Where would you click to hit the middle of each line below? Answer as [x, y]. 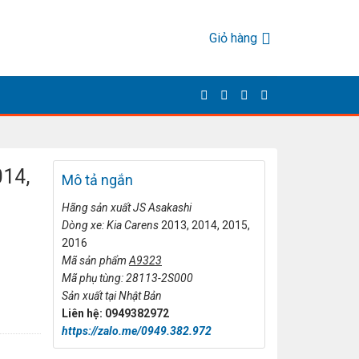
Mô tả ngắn [97, 180]
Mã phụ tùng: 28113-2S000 [127, 278]
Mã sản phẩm [95, 260]
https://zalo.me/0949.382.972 [137, 331]
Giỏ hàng [233, 38]
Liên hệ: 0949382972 [115, 313]
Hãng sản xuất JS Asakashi [127, 208]
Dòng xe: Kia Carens [111, 225]
